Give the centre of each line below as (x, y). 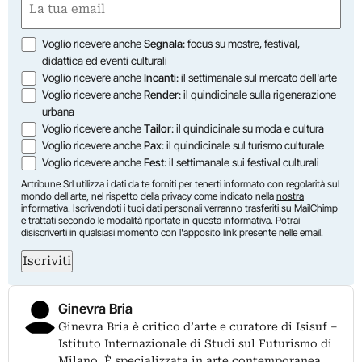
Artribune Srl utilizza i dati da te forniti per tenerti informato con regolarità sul (180, 183)
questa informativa (232, 220)
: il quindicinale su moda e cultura (248, 128)
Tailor (158, 128)
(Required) (53, 15)
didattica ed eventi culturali (105, 60)
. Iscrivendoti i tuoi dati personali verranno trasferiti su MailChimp (203, 208)
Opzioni (44, 43)
